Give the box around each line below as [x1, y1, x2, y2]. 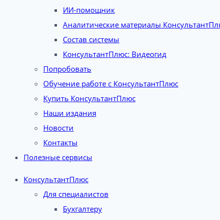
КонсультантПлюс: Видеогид [63, 49, 166, 59]
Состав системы [63, 34, 119, 44]
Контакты [43, 137, 78, 147]
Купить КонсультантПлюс [43, 93, 136, 103]
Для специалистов [43, 189, 109, 199]
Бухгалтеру [63, 204, 102, 214]
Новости [43, 123, 74, 133]
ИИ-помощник [63, 5, 115, 15]
